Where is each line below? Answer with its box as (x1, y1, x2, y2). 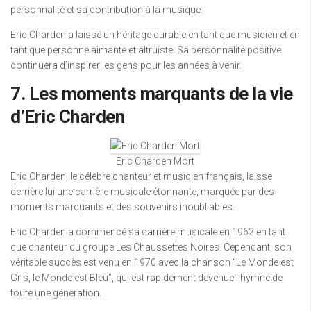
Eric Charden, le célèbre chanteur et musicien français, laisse (10, 171, 272, 182)
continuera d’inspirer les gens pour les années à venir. (10, 60, 242, 71)
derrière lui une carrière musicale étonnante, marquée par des (10, 186, 274, 197)
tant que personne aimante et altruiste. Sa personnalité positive (10, 44, 281, 56)
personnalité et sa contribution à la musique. (10, 4, 203, 15)
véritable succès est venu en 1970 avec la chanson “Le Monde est (10, 257, 294, 268)
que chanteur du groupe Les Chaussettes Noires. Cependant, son (10, 242, 292, 253)
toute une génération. (10, 287, 101, 299)
